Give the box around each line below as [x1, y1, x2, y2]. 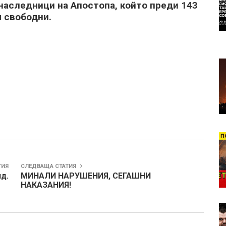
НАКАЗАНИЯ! [21, 180, 71, 190]
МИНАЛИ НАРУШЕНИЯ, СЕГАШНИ [21, 171, 151, 181]
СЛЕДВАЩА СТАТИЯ [21, 162, 78, 169]
